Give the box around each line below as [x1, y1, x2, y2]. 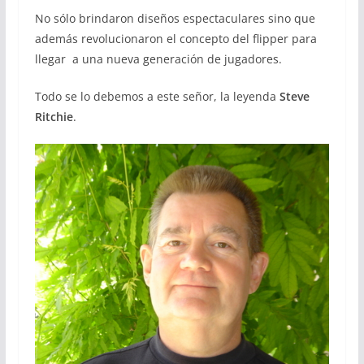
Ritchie [34, 109, 73, 125]
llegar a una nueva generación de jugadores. [34, 51, 282, 67]
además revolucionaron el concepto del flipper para [34, 31, 317, 47]
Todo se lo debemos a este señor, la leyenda [34, 89, 279, 105]
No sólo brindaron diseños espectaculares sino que [34, 11, 315, 27]
